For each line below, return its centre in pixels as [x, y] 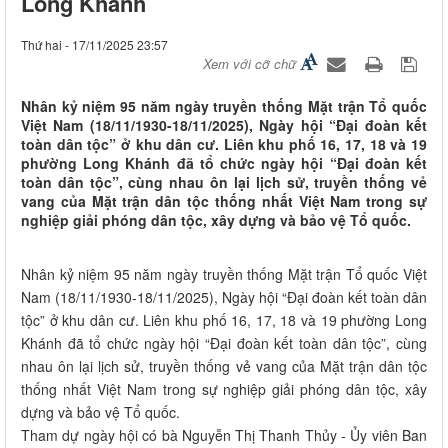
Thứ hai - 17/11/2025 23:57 [94, 45]
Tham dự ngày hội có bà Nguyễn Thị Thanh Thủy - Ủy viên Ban [224, 435]
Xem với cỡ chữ [249, 64]
